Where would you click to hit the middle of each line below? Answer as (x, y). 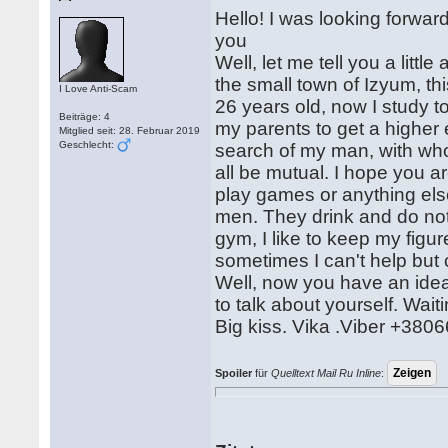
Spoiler (234, 373)
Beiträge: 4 (85, 116)
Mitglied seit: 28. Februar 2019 (130, 130)
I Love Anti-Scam (98, 88)
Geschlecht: (88, 144)
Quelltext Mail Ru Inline (326, 373)
